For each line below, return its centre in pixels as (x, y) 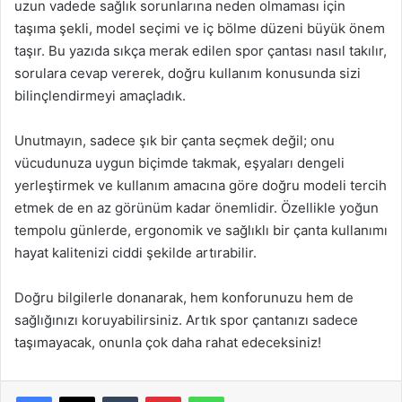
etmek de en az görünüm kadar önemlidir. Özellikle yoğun (197, 208)
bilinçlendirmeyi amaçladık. (100, 96)
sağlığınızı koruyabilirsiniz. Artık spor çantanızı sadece (186, 320)
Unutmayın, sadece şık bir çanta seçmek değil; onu (175, 141)
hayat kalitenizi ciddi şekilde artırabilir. (135, 253)
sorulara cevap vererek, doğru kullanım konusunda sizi (188, 74)
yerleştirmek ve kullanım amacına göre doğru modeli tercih (201, 186)
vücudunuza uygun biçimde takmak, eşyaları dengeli (179, 163)
